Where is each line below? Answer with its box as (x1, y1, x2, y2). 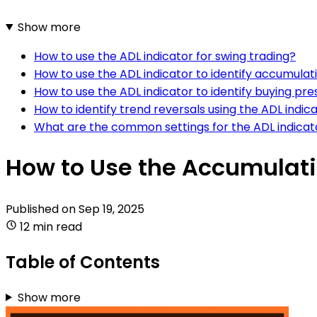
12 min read (20, 218, 82, 235)
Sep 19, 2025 (79, 200, 144, 217)
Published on (6, 200, 79, 217)
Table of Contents (6, 250, 160, 274)
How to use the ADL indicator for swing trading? (34, 47, 296, 64)
